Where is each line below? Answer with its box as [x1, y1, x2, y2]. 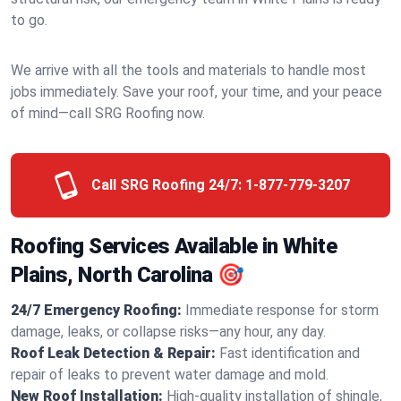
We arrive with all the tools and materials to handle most [11, 62, 366, 79]
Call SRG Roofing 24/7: [90, 176, 242, 193]
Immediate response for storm [185, 302, 379, 319]
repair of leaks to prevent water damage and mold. [11, 366, 328, 383]
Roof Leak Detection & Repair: [11, 345, 216, 362]
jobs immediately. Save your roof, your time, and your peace [11, 83, 382, 100]
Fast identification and [219, 345, 360, 362]
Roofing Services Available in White [11, 234, 337, 259]
